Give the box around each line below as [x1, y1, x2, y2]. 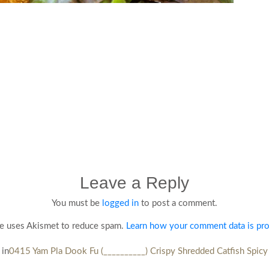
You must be [52, 198, 102, 208]
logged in [102, 198, 139, 208]
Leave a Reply [80, 173, 189, 192]
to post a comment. [139, 198, 217, 208]
